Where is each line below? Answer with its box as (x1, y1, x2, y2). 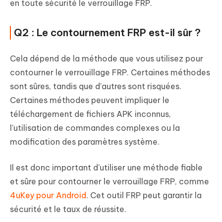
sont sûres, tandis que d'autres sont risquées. (10, 81, 181, 92)
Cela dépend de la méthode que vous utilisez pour (10, 54, 203, 64)
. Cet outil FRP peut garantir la (86, 190, 202, 201)
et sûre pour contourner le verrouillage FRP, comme (10, 176, 209, 187)
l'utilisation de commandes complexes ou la (10, 123, 180, 133)
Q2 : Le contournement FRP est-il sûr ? (14, 26, 201, 39)
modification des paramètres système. (10, 137, 160, 147)
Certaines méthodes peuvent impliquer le (10, 95, 169, 106)
